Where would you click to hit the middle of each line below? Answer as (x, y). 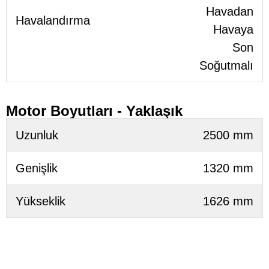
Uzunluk (37, 135)
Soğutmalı (226, 65)
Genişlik (37, 168)
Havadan (230, 11)
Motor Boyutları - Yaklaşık (94, 110)
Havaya (233, 29)
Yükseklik (41, 201)
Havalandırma (53, 20)
